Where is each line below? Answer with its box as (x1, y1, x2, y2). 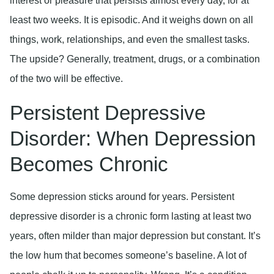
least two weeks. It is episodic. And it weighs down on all (10, 15, 253, 26)
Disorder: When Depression (10, 127, 256, 150)
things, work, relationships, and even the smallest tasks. (10, 34, 250, 45)
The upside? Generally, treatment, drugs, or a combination (10, 54, 260, 65)
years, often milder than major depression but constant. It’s (10, 231, 261, 242)
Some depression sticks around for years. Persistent (10, 191, 234, 202)
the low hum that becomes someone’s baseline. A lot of (10, 250, 246, 261)
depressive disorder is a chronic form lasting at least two (10, 211, 251, 222)
